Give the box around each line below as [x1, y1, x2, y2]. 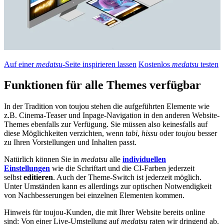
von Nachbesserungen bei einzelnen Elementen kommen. [4, 191, 186, 200]
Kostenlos [138, 59, 172, 68]
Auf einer [4, 59, 36, 68]
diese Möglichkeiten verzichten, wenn [4, 129, 125, 138]
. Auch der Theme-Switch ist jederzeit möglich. [53, 173, 201, 182]
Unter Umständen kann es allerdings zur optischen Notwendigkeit [4, 182, 211, 191]
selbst [4, 173, 23, 182]
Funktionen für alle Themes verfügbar [4, 78, 201, 92]
